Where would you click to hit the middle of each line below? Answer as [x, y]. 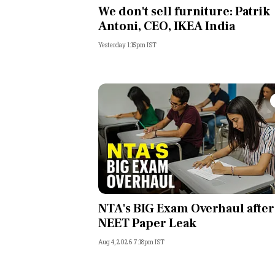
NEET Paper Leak [147, 224]
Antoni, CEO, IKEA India [167, 27]
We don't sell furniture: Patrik [184, 12]
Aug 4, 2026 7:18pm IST [131, 242]
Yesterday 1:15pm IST [127, 45]
